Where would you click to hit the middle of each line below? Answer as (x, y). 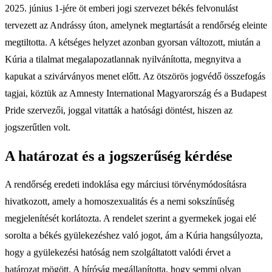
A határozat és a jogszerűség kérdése (119, 156)
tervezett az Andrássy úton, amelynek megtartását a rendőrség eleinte (136, 25)
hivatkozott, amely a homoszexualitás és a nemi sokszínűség (120, 202)
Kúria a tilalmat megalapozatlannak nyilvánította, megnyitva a (123, 59)
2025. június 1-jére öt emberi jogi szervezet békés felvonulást (121, 8)
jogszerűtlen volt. (38, 127)
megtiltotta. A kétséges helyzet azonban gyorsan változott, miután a (133, 42)
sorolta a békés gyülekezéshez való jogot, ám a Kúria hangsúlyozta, (134, 236)
